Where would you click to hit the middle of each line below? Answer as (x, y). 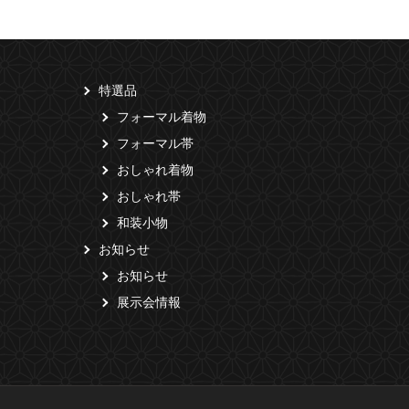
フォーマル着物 (162, 117)
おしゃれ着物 (156, 170)
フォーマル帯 (156, 144)
